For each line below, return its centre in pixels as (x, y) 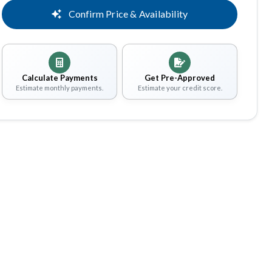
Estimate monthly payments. (60, 87)
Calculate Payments (59, 78)
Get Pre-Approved (180, 78)
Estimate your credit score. (180, 87)
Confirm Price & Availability (127, 14)
